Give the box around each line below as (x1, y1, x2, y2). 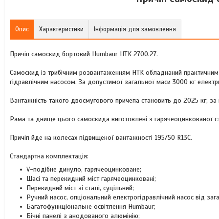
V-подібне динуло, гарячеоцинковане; (26, 165, 141, 174)
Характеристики (39, 25, 84, 33)
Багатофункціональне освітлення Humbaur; (26, 202, 155, 211)
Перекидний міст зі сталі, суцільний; (26, 184, 134, 192)
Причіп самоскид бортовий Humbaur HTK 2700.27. (10, 50, 158, 58)
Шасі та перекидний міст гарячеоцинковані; (26, 175, 156, 183)
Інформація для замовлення (94, 25, 176, 33)
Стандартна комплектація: (10, 152, 88, 160)
